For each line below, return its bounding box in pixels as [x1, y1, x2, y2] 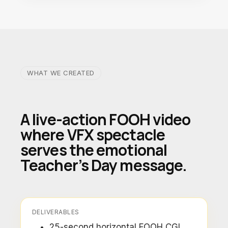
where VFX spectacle [20, 124, 165, 145]
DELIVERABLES [32, 208, 79, 216]
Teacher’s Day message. [20, 155, 187, 176]
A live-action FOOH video [20, 109, 191, 130]
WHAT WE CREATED [27, 69, 95, 77]
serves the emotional [20, 139, 167, 160]
